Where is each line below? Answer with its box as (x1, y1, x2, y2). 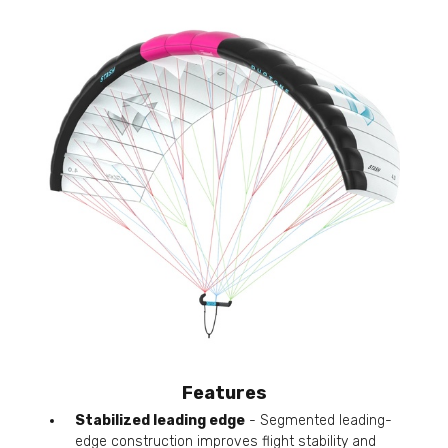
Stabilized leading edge (75, 412, 245, 430)
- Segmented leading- (245, 412, 392, 430)
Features (181, 382, 267, 405)
